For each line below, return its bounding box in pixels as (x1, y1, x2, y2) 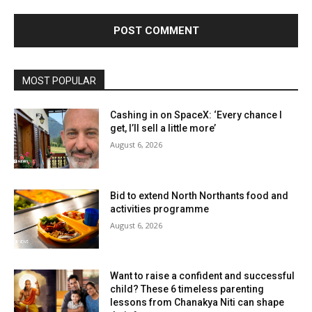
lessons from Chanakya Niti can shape (110, 297, 285, 309)
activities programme (110, 203, 210, 214)
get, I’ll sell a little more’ (110, 122, 217, 134)
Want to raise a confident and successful (110, 270, 295, 282)
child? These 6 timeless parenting (110, 283, 265, 295)
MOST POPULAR (22, 75, 96, 86)
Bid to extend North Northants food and (110, 189, 289, 201)
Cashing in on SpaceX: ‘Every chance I (110, 109, 283, 120)
